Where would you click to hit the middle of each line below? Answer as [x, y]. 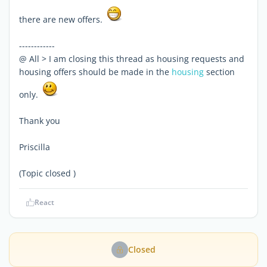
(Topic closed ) [47, 173]
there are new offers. [62, 19]
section [219, 72]
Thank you [40, 121]
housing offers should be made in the [95, 72]
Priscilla [35, 147]
